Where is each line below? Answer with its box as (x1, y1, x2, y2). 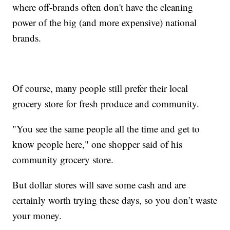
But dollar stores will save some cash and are (12, 178, 186, 191)
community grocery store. (12, 152, 114, 166)
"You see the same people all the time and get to (12, 122, 200, 135)
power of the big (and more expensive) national (12, 15, 197, 29)
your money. (12, 208, 62, 222)
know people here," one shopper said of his (12, 137, 183, 150)
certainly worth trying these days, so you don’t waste (12, 193, 218, 206)
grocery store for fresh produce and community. (12, 97, 200, 110)
